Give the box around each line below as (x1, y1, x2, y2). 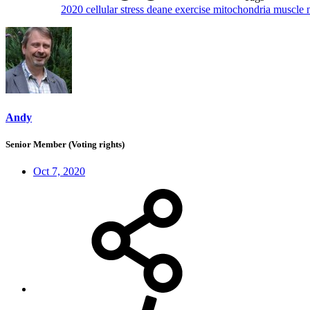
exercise (175, 3, 213, 16)
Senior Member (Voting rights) (6, 138, 125, 149)
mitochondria (213, 3, 273, 16)
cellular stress (86, 3, 147, 16)
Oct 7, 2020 (33, 165, 85, 177)
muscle (273, 3, 307, 16)
